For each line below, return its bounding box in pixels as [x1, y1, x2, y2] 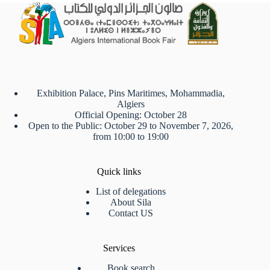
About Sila [110, 196, 152, 207]
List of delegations [96, 186, 166, 196]
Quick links [96, 166, 141, 177]
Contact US [108, 207, 154, 218]
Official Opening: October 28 [75, 110, 187, 120]
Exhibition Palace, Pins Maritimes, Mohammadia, [37, 88, 225, 98]
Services [102, 242, 135, 253]
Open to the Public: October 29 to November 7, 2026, [28, 121, 234, 131]
